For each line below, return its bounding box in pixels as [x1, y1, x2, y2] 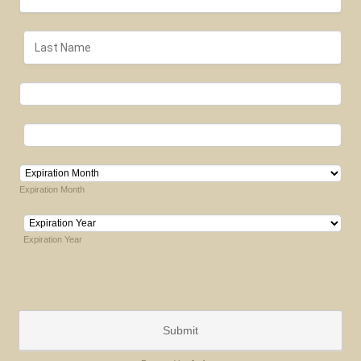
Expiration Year [23, 234, 83, 245]
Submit [163, 324, 198, 337]
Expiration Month [19, 185, 85, 195]
